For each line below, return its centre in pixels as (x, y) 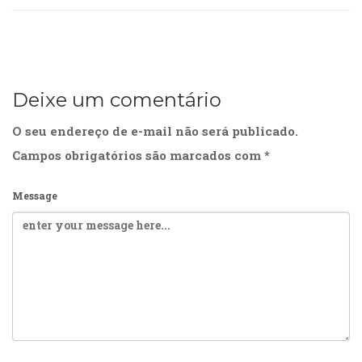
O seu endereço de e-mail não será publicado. (155, 131)
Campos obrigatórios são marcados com (138, 156)
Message (35, 196)
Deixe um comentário (117, 100)
